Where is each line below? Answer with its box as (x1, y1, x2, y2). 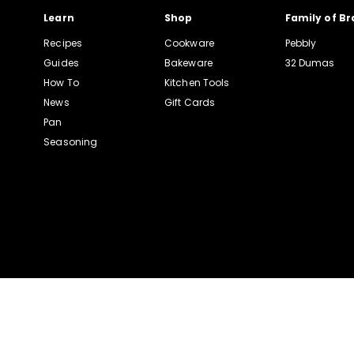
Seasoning (43, 135, 98, 149)
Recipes (43, 36, 83, 50)
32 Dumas (284, 56, 335, 70)
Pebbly (284, 36, 317, 50)
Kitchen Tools (164, 76, 230, 89)
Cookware (164, 36, 214, 50)
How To (43, 76, 79, 89)
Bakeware (164, 56, 213, 70)
